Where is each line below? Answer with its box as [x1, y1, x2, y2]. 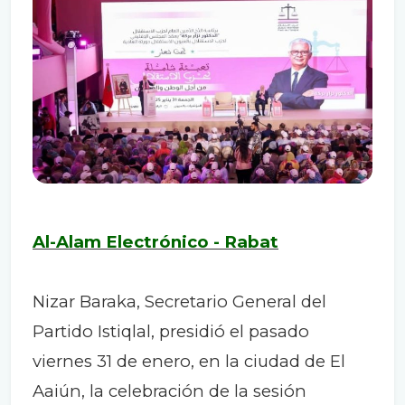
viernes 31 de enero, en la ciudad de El [33, 351, 345, 372]
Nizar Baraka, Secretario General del [33, 291, 326, 313]
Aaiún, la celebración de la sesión [33, 381, 306, 402]
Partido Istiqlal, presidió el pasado [33, 321, 309, 343]
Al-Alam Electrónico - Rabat [33, 231, 278, 253]
